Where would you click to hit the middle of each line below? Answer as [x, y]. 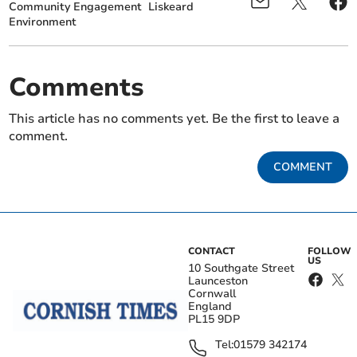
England [210, 306]
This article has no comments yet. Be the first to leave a [175, 118]
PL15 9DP [214, 319]
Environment [43, 22]
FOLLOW [329, 251]
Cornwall [212, 293]
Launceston [218, 280]
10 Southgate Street [241, 268]
